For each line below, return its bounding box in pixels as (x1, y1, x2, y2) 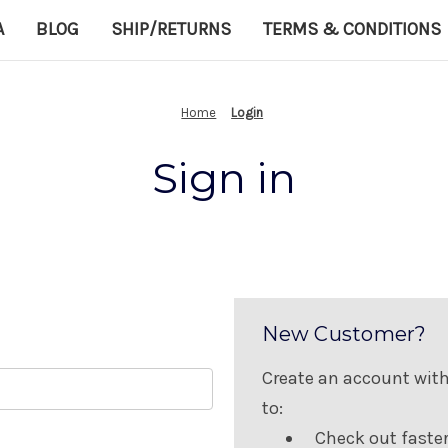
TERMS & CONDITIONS (263, 17, 441, 40)
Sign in (152, 151, 296, 204)
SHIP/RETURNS (111, 17, 231, 40)
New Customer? (262, 321, 427, 346)
